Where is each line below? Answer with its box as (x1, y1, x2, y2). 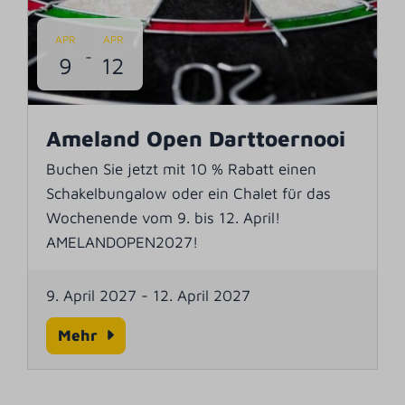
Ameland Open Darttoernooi (46, 125, 346, 151)
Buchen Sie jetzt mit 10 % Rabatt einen (46, 159, 317, 178)
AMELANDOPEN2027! (46, 232, 199, 251)
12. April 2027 (153, 286, 251, 305)
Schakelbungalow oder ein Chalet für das (46, 184, 332, 202)
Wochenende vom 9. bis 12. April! (46, 208, 281, 227)
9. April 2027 (46, 286, 137, 305)
